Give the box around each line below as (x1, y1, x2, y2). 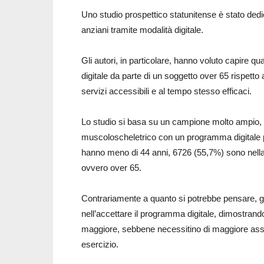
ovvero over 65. (81, 163, 141, 173)
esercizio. (81, 239, 118, 249)
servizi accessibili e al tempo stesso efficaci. (81, 86, 252, 96)
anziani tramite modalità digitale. (81, 25, 203, 35)
